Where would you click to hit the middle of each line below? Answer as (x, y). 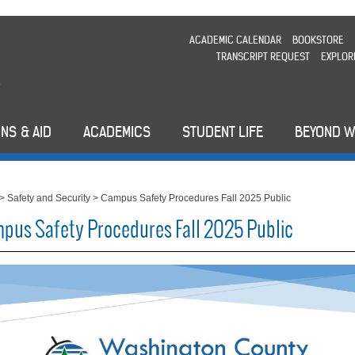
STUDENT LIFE (223, 132)
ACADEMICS (117, 132)
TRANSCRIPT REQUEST (263, 57)
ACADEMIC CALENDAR (235, 40)
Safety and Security (49, 198)
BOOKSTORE (318, 40)
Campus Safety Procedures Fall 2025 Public (196, 198)
